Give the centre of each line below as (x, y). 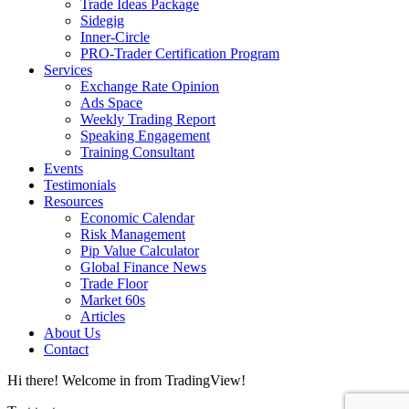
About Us (72, 332)
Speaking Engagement (145, 135)
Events (63, 168)
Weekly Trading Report (148, 119)
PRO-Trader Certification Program (180, 53)
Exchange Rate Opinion (150, 86)
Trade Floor (114, 283)
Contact (66, 349)
